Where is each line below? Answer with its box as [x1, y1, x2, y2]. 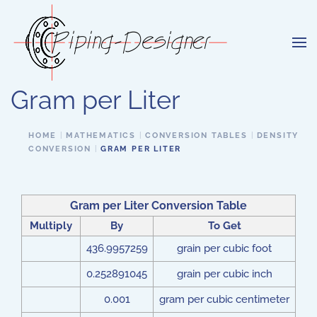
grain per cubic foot [177, 242, 272, 255]
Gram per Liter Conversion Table [70, 199, 247, 212]
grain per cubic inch [176, 267, 272, 280]
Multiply [30, 219, 72, 232]
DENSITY [256, 131, 299, 140]
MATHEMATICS [66, 131, 137, 140]
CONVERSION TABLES [145, 131, 248, 140]
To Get [207, 219, 241, 232]
